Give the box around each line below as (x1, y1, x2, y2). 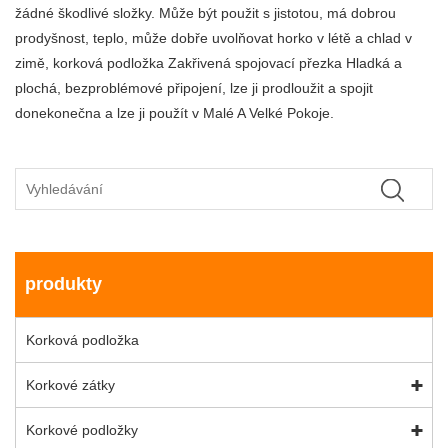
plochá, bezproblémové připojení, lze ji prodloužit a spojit (15, 79, 373, 96)
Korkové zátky (26, 377, 115, 394)
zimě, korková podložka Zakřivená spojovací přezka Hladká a (15, 54, 402, 71)
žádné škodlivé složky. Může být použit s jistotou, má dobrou (15, 4, 396, 21)
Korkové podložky (26, 422, 138, 439)
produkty (25, 274, 102, 295)
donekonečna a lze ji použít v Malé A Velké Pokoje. (15, 104, 334, 121)
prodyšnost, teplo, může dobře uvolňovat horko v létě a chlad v (15, 29, 412, 46)
